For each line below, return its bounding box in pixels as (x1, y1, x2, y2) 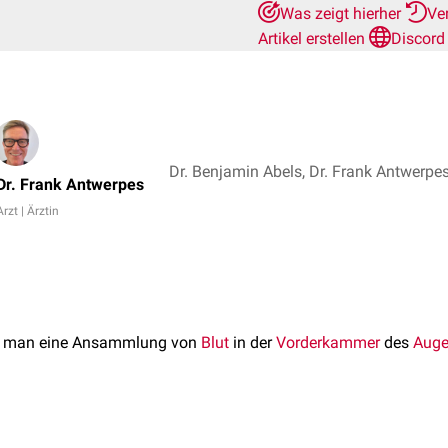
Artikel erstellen (258, 29, 369, 48)
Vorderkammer (276, 333, 380, 352)
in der (229, 333, 276, 352)
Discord (391, 29, 445, 48)
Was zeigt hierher (280, 4, 405, 23)
